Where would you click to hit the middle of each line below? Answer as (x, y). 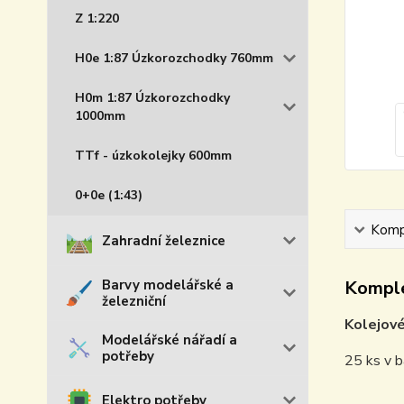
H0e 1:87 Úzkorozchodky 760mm (174, 58)
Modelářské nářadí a (170, 340)
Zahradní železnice (164, 241)
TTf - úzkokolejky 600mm (153, 156)
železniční (134, 301)
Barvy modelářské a (168, 285)
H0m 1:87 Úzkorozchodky (152, 98)
